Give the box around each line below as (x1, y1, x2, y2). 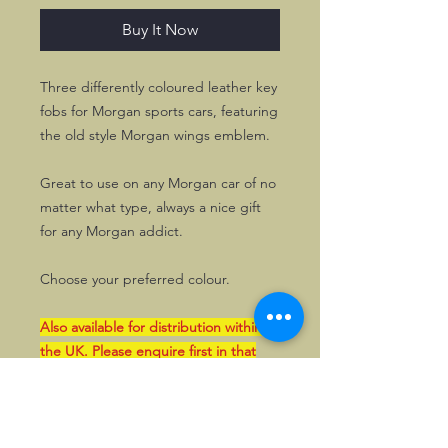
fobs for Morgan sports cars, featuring (40, 102, 278, 121)
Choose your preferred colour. (40, 270, 230, 289)
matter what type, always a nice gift (40, 198, 261, 217)
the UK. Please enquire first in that (40, 342, 256, 361)
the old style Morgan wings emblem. (40, 126, 270, 145)
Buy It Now (122, 20, 198, 40)
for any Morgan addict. (40, 222, 183, 241)
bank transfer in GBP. (40, 390, 172, 409)
